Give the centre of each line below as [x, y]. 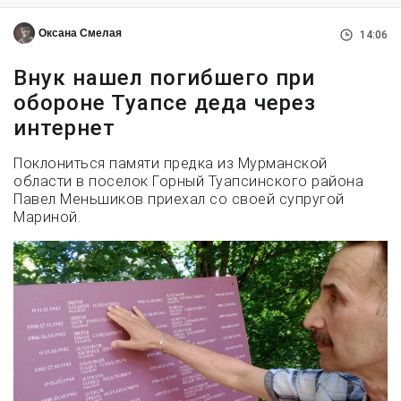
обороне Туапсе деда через [165, 103]
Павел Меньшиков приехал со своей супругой [179, 200]
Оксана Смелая [80, 34]
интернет [64, 128]
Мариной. [47, 218]
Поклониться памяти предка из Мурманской [171, 164]
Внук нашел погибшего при [164, 78]
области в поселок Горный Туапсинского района [188, 182]
